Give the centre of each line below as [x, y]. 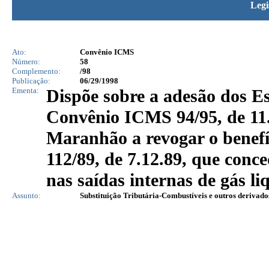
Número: [26, 62]
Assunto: [26, 195]
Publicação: [31, 81]
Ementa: [26, 90]
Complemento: [36, 71]
